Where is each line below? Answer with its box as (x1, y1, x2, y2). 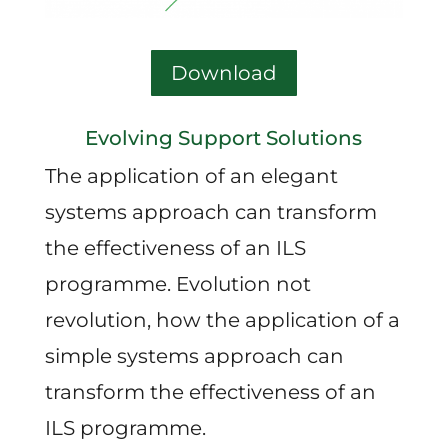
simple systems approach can (44, 343, 344, 368)
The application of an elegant (44, 163, 338, 188)
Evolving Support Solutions (85, 125, 363, 150)
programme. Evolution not (44, 271, 311, 296)
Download (170, 60, 277, 85)
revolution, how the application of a (44, 307, 400, 332)
